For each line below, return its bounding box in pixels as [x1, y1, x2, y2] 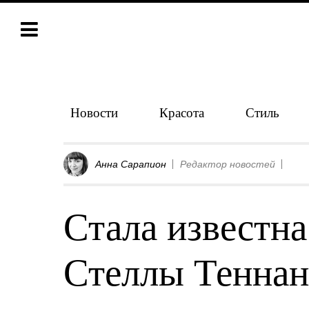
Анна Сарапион [95, 159, 166, 170]
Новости [70, 103, 118, 121]
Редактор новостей [180, 159, 275, 170]
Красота [159, 103, 204, 121]
